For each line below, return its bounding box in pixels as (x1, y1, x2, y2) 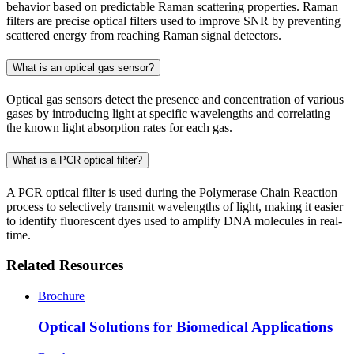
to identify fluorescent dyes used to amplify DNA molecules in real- (6, 213, 342, 228)
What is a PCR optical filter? (13, 154, 142, 167)
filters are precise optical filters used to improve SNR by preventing (6, 13, 341, 28)
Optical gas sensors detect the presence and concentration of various (6, 92, 344, 107)
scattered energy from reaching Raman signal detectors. (6, 28, 284, 42)
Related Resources (6, 257, 123, 274)
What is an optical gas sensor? (13, 61, 154, 73)
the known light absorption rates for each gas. (6, 121, 232, 135)
